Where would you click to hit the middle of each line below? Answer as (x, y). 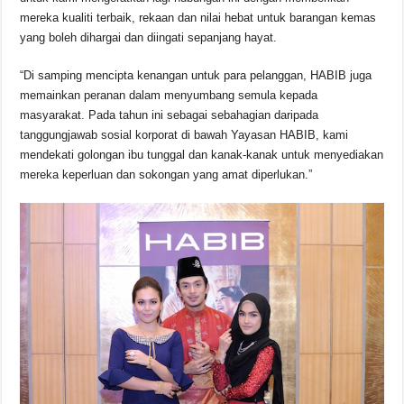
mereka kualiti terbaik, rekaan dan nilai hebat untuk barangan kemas (198, 17)
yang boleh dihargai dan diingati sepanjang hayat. (149, 37)
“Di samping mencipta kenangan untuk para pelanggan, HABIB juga (196, 75)
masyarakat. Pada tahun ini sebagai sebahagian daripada (170, 115)
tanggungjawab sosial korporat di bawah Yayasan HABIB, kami (184, 134)
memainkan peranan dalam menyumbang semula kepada (169, 95)
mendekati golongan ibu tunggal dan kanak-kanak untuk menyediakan (202, 154)
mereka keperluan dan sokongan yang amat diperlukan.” (166, 174)
